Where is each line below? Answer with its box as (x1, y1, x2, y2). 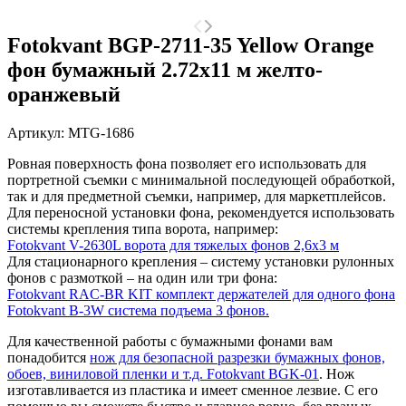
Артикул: (7, 124, 68, 140)
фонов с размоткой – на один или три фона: (7, 269, 277, 285)
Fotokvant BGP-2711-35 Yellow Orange (7, 33, 374, 57)
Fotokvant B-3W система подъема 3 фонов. (7, 302, 269, 318)
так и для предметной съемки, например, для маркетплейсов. (7, 188, 386, 204)
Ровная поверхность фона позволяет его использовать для (7, 155, 366, 171)
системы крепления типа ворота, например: (7, 220, 278, 237)
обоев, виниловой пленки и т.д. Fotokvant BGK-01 (7, 365, 319, 382)
